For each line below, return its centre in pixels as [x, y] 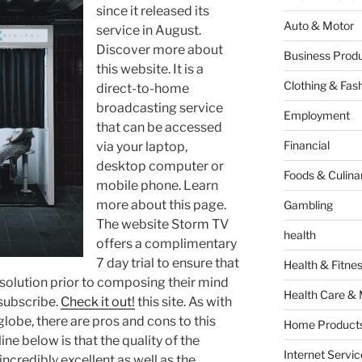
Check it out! [98, 302]
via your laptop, [142, 147]
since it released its [153, 11]
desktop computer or [160, 166]
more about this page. [161, 205]
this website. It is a [150, 69]
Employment [316, 116]
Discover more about [160, 50]
